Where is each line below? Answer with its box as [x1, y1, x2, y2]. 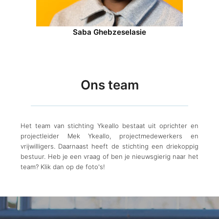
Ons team [80, 77, 139, 92]
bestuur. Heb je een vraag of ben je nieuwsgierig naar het [21, 152, 198, 160]
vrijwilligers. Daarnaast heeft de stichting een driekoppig [21, 142, 198, 150]
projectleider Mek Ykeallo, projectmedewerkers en [21, 131, 198, 140]
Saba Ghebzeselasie [73, 27, 146, 37]
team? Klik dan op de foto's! [21, 162, 106, 171]
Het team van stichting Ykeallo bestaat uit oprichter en [21, 121, 198, 130]
